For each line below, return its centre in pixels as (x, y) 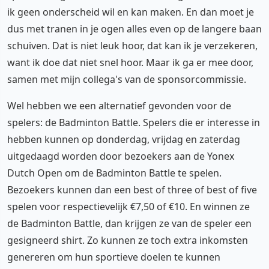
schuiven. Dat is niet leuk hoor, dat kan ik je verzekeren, (132, 45)
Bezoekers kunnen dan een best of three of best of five (132, 189)
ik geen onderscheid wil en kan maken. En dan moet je (131, 12)
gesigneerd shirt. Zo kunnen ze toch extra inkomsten (128, 240)
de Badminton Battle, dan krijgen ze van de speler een (129, 223)
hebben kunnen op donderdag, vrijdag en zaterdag (124, 139)
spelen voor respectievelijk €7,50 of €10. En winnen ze (128, 206)
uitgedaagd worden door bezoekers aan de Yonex (121, 156)
